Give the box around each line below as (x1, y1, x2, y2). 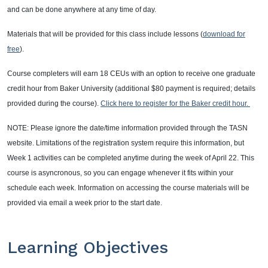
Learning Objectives (7, 237, 168, 258)
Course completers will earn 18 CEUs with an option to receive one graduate (7, 69, 255, 78)
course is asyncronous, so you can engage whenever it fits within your (7, 169, 233, 178)
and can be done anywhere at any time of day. (7, 5, 156, 14)
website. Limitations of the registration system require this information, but (7, 139, 244, 148)
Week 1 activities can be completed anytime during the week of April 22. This (7, 154, 254, 163)
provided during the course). (7, 99, 100, 108)
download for (203, 30, 245, 39)
